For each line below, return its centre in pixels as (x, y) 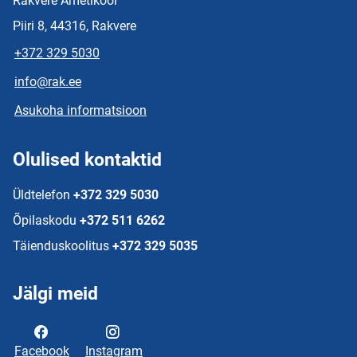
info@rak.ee (48, 82)
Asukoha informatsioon (80, 110)
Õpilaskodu (45, 220)
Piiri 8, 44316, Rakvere (75, 26)
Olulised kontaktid (87, 160)
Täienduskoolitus (61, 246)
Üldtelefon (41, 195)
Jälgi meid (55, 294)
